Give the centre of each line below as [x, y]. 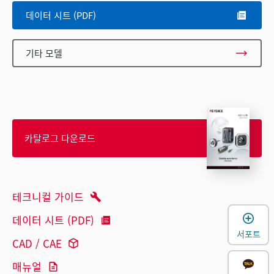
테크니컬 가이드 [48, 197]
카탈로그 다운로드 [60, 138]
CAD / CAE [37, 243]
